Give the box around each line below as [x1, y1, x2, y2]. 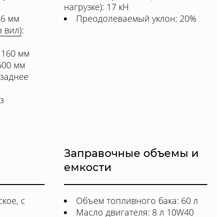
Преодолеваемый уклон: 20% [76, 13, 197, 24]
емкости [64, 161, 111, 174]
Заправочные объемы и [64, 147, 199, 160]
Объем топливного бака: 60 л [76, 195, 198, 206]
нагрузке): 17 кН [64, 1, 129, 13]
